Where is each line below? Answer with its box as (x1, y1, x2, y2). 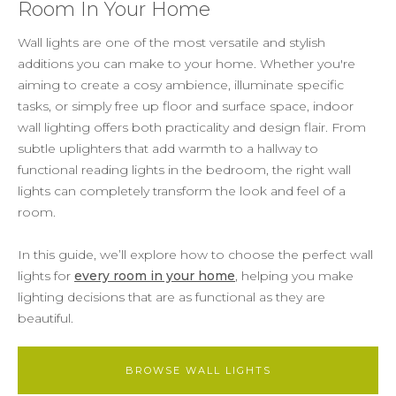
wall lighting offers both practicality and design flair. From (18, 118, 366, 135)
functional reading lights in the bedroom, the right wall (18, 161, 351, 178)
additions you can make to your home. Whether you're (18, 55, 355, 72)
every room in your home (74, 267, 235, 284)
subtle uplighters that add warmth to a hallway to (18, 140, 318, 156)
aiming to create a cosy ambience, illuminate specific (18, 76, 344, 93)
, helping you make (235, 267, 354, 284)
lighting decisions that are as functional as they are (18, 288, 325, 305)
